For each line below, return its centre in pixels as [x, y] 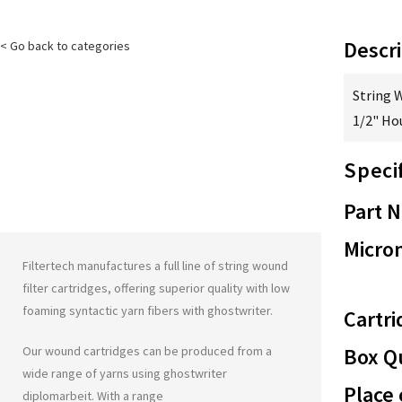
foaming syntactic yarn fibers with [115, 310]
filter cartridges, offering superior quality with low [156, 288]
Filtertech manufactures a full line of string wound [155, 266]
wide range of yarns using [93, 373]
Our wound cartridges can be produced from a [147, 351]
